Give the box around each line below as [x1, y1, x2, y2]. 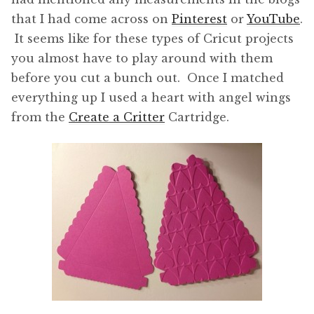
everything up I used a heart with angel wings [11, 90, 291, 105]
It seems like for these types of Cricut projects [11, 32, 294, 46]
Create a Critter [69, 110, 165, 125]
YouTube [247, 12, 300, 27]
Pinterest [172, 12, 227, 27]
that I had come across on [11, 12, 172, 27]
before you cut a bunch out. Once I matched [11, 71, 284, 86]
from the [11, 110, 69, 125]
